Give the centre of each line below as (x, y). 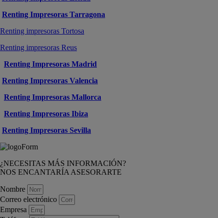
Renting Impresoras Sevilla (46, 130)
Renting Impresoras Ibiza (46, 113)
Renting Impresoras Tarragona (54, 14)
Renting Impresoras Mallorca (53, 97)
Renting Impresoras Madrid (50, 64)
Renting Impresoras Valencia (50, 80)
